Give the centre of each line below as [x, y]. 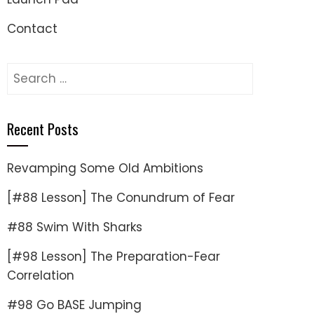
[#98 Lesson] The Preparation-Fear [114, 257]
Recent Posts [43, 129]
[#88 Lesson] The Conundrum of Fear [121, 198]
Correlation [41, 275]
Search [28, 71]
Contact [32, 29]
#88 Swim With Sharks [75, 227]
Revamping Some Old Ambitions [105, 168]
